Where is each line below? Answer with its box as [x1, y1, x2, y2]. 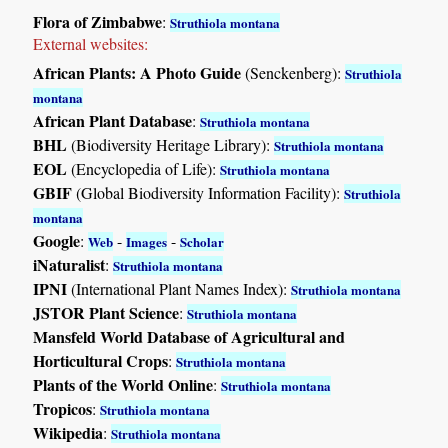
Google [33, 228, 81, 252]
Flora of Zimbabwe [33, 9, 163, 33]
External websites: [33, 32, 149, 54]
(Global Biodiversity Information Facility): [72, 181, 345, 203]
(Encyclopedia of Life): [67, 157, 221, 179]
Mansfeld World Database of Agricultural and [33, 324, 346, 348]
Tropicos [33, 396, 93, 420]
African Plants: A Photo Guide [33, 60, 242, 84]
